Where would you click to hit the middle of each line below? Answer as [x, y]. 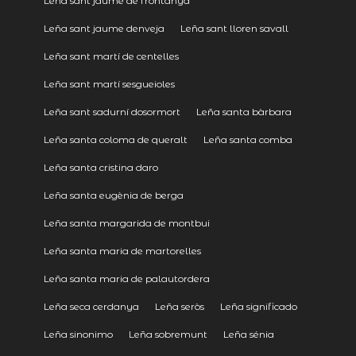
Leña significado [258, 307]
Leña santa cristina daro [101, 168]
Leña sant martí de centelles [111, 56]
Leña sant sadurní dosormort [112, 112]
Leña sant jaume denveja [104, 29]
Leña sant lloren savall [234, 29]
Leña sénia [248, 335]
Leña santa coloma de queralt [115, 140]
